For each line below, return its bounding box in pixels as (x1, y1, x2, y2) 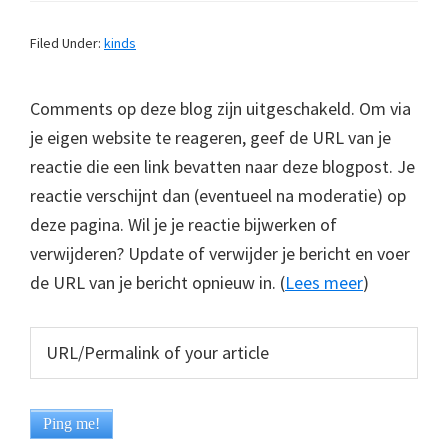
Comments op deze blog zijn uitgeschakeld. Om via (30, 96, 411, 120)
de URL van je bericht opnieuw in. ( (30, 270, 285, 294)
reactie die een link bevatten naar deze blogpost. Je (30, 154, 415, 178)
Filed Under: (30, 33, 104, 52)
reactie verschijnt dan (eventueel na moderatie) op (30, 183, 406, 207)
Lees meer (285, 270, 363, 294)
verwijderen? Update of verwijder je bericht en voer (30, 241, 410, 265)
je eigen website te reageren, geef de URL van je (30, 125, 391, 149)
